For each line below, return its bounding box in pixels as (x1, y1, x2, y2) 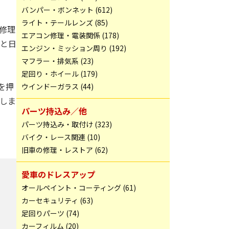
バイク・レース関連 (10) (21, 132, 100, 142)
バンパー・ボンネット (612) (21, 5, 112, 15)
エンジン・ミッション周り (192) (21, 43, 126, 53)
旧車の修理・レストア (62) (21, 145, 108, 155)
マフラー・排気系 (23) (21, 56, 94, 66)
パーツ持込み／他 (21, 105, 87, 117)
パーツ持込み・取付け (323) (21, 119, 112, 129)
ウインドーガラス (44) (21, 81, 94, 91)
